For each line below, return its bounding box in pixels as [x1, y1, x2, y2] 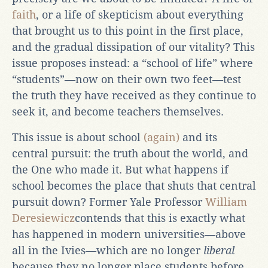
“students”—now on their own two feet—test [12, 72, 241, 86]
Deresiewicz [12, 211, 75, 224]
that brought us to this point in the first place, [12, 24, 243, 37]
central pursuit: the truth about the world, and [12, 147, 248, 160]
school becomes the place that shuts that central [12, 179, 256, 192]
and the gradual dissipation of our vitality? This [12, 40, 255, 53]
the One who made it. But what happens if [12, 163, 229, 176]
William [205, 195, 247, 208]
